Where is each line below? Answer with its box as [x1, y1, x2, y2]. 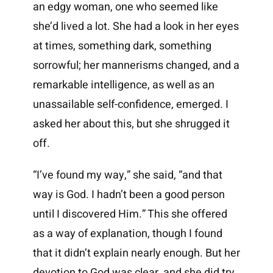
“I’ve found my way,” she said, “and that [32, 167, 222, 184]
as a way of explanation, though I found [32, 225, 222, 243]
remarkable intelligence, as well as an [32, 77, 214, 94]
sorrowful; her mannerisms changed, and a [32, 57, 239, 74]
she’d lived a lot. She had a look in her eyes [32, 18, 239, 35]
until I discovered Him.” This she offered [32, 206, 227, 223]
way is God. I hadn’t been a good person [32, 186, 225, 204]
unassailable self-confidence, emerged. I [32, 96, 229, 113]
